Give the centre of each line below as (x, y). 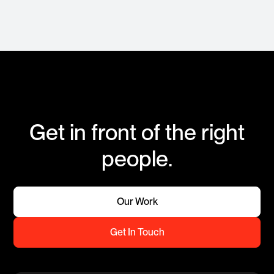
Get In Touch (137, 232)
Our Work (137, 202)
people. (137, 159)
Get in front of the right (137, 133)
